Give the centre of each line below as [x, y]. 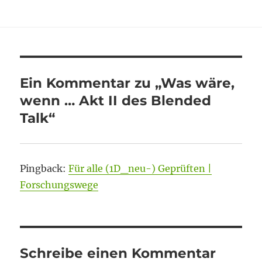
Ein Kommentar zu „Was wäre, [127, 83]
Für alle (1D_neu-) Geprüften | [140, 168]
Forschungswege [59, 185]
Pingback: [44, 168]
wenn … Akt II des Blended [116, 101]
